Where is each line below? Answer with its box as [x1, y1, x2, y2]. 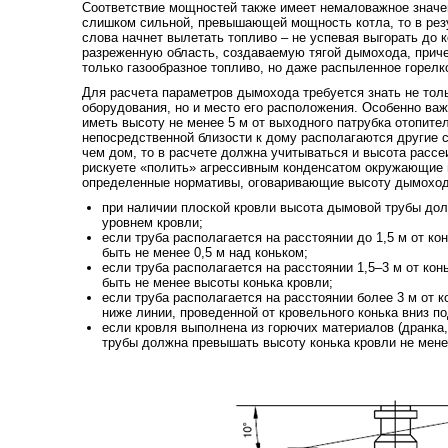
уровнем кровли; [101, 214, 203, 230]
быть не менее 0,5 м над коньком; [101, 244, 308, 260]
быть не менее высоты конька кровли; [101, 274, 333, 290]
